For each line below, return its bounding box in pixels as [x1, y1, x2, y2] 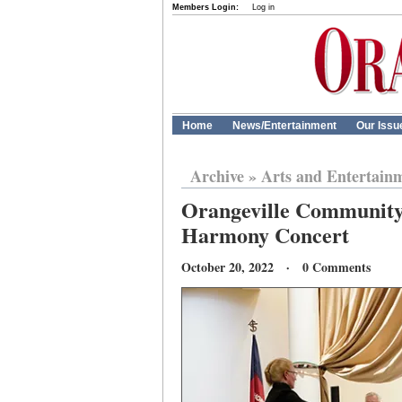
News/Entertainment [232, 119, 336, 132]
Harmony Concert [181, 219, 349, 250]
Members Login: [172, 3, 239, 12]
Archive [190, 164, 244, 188]
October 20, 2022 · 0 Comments [181, 258, 371, 276]
